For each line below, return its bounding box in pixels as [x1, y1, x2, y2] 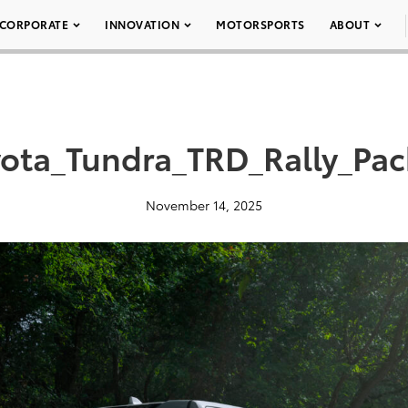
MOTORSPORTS [216, 16, 305, 32]
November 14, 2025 [146, 196, 262, 214]
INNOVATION [105, 16, 179, 32]
